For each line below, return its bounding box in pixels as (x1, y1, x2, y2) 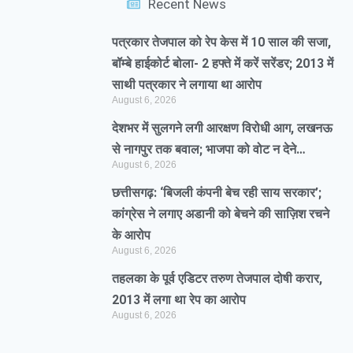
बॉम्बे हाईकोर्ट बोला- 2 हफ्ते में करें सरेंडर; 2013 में (112, 56, 333, 71)
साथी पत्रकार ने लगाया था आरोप (112, 77, 262, 92)
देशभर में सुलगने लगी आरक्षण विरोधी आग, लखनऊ (112, 121, 333, 136)
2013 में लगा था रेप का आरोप (112, 292, 246, 307)
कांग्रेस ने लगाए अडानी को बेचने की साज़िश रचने (112, 206, 329, 221)
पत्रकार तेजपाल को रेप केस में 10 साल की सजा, (112, 35, 331, 50)
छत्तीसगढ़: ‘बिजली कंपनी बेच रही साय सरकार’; (112, 185, 321, 200)
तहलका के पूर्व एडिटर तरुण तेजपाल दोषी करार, (112, 271, 322, 286)
